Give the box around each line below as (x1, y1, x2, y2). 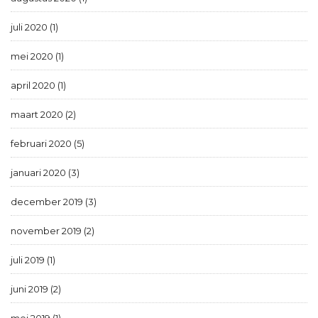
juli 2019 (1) (11, 254, 55, 266)
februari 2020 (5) (11, 138, 84, 150)
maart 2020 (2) (11, 109, 76, 121)
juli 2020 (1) (11, 21, 58, 33)
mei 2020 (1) (11, 50, 64, 62)
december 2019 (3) (11, 196, 97, 208)
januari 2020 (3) (11, 167, 79, 179)
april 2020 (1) (11, 79, 66, 92)
